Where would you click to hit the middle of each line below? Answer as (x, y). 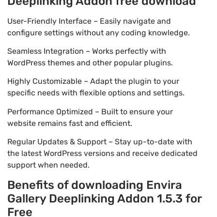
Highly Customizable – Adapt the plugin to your (93, 81)
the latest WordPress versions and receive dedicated (102, 154)
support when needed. (48, 165)
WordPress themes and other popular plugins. (90, 62)
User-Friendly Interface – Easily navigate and (89, 21)
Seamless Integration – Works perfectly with (87, 51)
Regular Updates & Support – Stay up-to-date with (100, 142)
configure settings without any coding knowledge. (99, 32)
